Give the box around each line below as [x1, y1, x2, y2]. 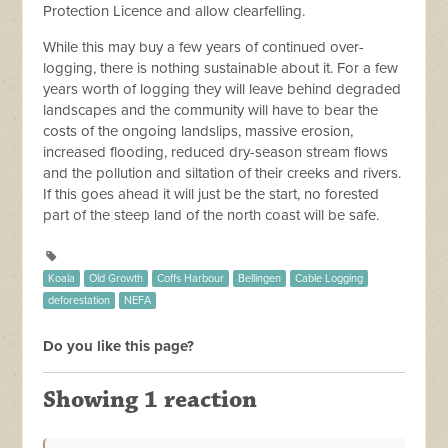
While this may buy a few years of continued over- [43, 38, 365, 57]
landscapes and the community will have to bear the [43, 101, 379, 120]
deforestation [48, 294, 111, 308]
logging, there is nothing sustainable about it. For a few [43, 59, 399, 78]
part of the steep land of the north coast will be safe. [43, 206, 380, 225]
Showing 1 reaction [43, 385, 258, 416]
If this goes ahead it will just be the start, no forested [43, 185, 380, 204]
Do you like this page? [43, 337, 195, 356]
